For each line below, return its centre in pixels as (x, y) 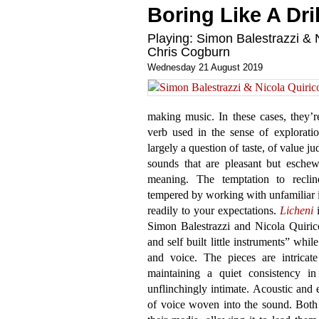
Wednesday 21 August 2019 (205, 67)
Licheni (297, 210)
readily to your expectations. (214, 210)
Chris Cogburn (189, 52)
